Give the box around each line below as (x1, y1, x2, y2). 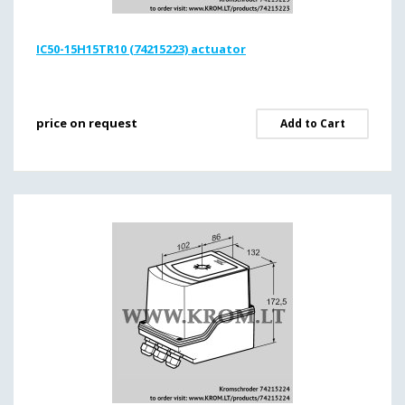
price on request (36, 115, 137, 131)
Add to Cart (279, 116, 345, 131)
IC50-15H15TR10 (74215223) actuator (36, 41, 246, 57)
